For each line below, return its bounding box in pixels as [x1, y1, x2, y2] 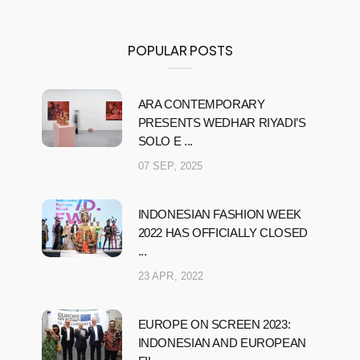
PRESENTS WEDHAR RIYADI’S [137, 115, 306, 129]
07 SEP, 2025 [137, 159, 203, 172]
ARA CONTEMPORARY [137, 96, 265, 111]
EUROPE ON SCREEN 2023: [137, 317, 291, 331]
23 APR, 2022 [137, 269, 204, 282]
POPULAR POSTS [127, 41, 233, 59]
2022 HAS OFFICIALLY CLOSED [137, 225, 308, 239]
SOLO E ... [137, 133, 193, 148]
